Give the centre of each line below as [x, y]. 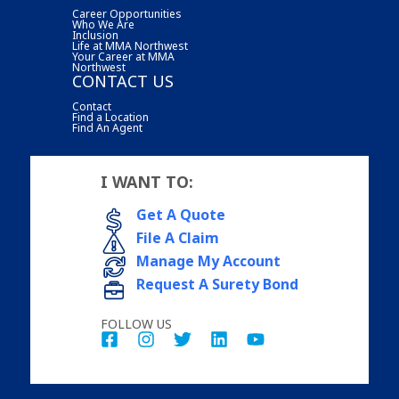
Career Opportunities [127, 13]
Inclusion [96, 35]
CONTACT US [123, 81]
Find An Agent [108, 127]
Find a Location [111, 117]
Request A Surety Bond [217, 284]
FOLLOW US [136, 323]
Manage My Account [208, 261]
